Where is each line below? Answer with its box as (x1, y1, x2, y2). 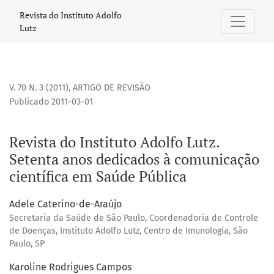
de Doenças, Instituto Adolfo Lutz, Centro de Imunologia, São (9, 226, 248, 237)
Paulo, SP (9, 239, 45, 250)
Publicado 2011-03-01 (9, 97, 93, 108)
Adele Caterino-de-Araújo (9, 198, 122, 210)
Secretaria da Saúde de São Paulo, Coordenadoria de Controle (9, 213, 258, 224)
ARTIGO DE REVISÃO (73, 83, 150, 94)
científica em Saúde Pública (9, 166, 187, 187)
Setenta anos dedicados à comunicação (9, 149, 259, 169)
